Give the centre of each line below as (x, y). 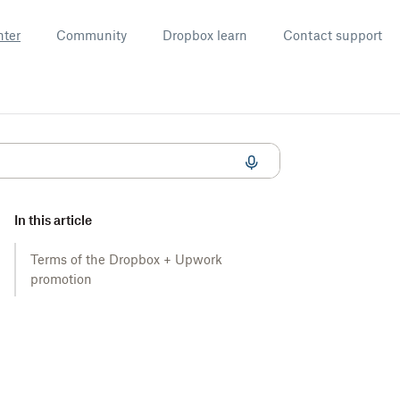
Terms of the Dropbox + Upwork (126, 259)
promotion (61, 279)
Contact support (333, 35)
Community (92, 35)
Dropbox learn (205, 35)
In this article (53, 220)
